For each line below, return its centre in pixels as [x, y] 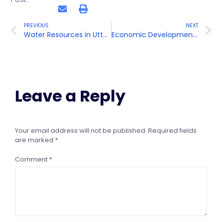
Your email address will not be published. [81, 131]
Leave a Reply [70, 96]
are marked [35, 140]
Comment [32, 160]
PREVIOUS [36, 26]
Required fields [172, 131]
